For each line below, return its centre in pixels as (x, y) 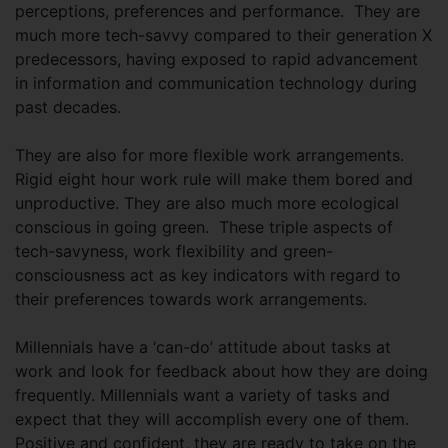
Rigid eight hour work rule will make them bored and (214, 179)
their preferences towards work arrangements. (191, 299)
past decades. (68, 107)
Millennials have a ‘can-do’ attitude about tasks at (203, 347)
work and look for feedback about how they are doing (221, 371)
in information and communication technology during (216, 83)
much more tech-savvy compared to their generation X (223, 35)
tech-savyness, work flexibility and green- (174, 251)
